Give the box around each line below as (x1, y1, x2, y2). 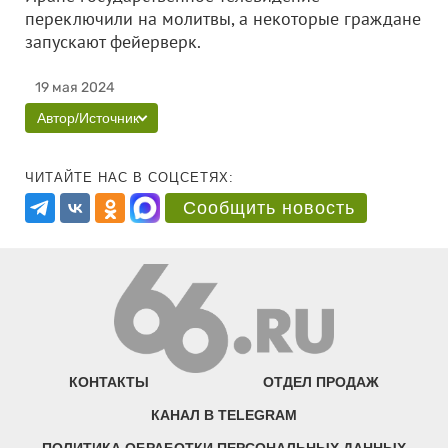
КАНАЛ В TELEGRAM (151, 407, 297, 424)
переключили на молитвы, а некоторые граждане (25, 7, 421, 30)
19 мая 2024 (35, 79, 115, 96)
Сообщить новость (183, 198, 355, 218)
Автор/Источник (37, 110, 139, 126)
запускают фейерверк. (25, 30, 260, 53)
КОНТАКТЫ (69, 374, 150, 391)
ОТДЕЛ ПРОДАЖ (262, 374, 379, 391)
